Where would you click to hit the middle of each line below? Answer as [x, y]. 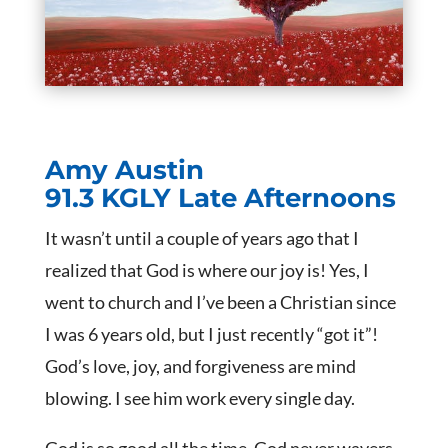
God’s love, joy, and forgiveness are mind [200, 366]
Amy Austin [124, 170]
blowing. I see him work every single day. [199, 398]
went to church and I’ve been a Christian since [220, 302]
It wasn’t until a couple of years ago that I [201, 238]
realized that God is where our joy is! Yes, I [206, 270]
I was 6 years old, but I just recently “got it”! [211, 334]
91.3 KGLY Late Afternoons [220, 198]
